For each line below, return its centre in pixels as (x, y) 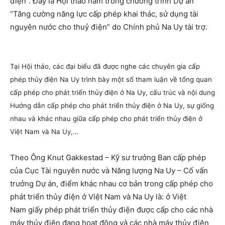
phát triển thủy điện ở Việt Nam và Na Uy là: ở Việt (98, 197)
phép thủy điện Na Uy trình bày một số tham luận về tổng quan (111, 79)
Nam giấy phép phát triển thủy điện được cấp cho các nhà (111, 210)
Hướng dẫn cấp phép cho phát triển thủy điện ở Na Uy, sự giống (112, 105)
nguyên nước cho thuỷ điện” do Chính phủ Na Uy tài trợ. (109, 27)
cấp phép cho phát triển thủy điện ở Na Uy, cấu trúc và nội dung (113, 92)
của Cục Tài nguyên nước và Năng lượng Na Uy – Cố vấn (109, 171)
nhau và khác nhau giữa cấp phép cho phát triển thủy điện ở (106, 119)
